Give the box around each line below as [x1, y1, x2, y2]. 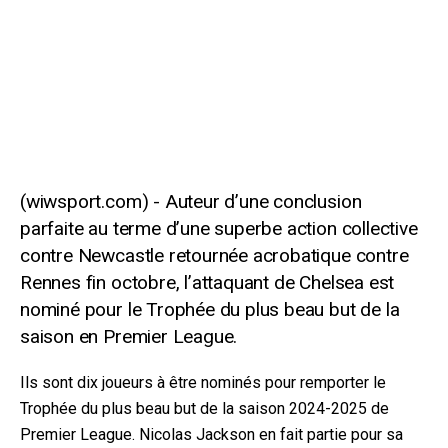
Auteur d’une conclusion [164, 190, 362, 214]
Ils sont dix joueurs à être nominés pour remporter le [20, 372, 386, 392]
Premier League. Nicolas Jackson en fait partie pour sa [20, 424, 403, 444]
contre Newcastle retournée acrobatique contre [20, 244, 409, 268]
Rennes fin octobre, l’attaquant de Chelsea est [20, 271, 395, 295]
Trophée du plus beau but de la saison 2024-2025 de [20, 398, 389, 418]
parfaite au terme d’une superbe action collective [20, 217, 418, 241]
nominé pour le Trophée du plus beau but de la [20, 298, 400, 322]
